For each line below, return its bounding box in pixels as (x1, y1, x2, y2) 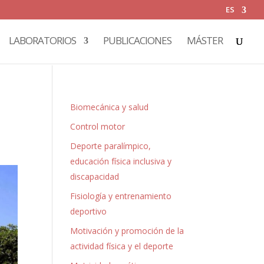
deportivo (70, 206, 107, 217)
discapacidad (70, 171, 120, 182)
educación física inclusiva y (70, 156, 172, 167)
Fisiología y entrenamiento (70, 190, 172, 202)
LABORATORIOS (9, 34, 76, 47)
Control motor (70, 121, 126, 132)
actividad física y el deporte (70, 240, 174, 252)
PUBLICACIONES (103, 34, 171, 47)
